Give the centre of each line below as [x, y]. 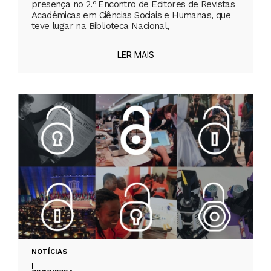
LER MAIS [135, 55]
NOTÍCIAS [49, 252]
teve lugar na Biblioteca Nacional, [100, 26]
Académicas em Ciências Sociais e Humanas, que [131, 15]
